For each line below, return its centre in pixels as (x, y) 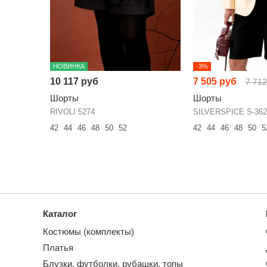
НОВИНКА (69, 66)
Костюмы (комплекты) (89, 231)
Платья (58, 247)
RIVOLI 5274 (72, 111)
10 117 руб (74, 81)
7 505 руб (215, 81)
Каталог (60, 213)
